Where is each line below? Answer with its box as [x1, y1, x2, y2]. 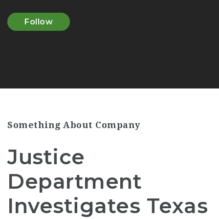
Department [7, 169, 142, 194]
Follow [24, 17, 53, 26]
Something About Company [7, 120, 140, 130]
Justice [7, 144, 85, 170]
